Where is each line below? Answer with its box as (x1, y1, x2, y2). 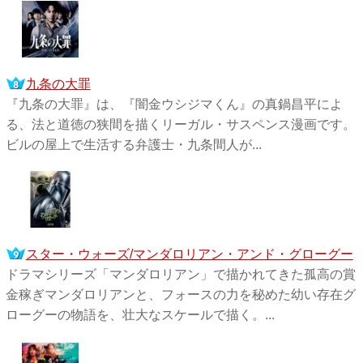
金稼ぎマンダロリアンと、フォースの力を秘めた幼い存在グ (5, 287, 356, 301)
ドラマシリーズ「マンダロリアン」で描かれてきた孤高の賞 (5, 267, 356, 281)
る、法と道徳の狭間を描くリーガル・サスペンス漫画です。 (5, 117, 356, 131)
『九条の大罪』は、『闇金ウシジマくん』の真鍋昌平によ (5, 96, 343, 111)
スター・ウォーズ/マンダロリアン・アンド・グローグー (25, 246, 353, 261)
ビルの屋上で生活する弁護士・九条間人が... (5, 137, 262, 152)
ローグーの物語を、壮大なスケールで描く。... (5, 307, 275, 322)
